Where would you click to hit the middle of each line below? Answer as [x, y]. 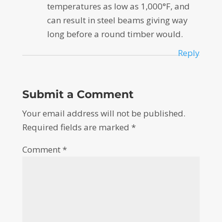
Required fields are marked [77, 127]
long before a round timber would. [115, 34]
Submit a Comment [78, 95]
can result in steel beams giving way [117, 20]
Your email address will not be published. [104, 113]
